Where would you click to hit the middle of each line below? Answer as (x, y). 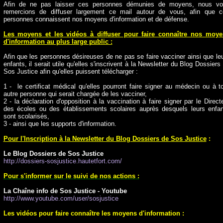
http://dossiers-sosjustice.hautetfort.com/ (62, 161)
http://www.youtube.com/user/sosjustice (61, 198)
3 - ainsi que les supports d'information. (60, 124)
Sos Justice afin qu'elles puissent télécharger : (70, 71)
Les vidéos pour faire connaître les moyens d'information (92, 213)
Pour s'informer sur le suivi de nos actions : (71, 176)
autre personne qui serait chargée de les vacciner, (75, 94)
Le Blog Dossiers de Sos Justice (53, 154)
